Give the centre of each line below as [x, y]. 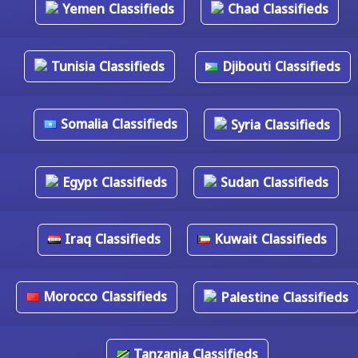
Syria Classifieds [278, 125]
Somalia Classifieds [117, 124]
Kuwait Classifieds [268, 239]
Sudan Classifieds [272, 183]
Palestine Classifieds [282, 298]
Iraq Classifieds [110, 239]
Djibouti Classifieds [279, 67]
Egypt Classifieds [113, 183]
